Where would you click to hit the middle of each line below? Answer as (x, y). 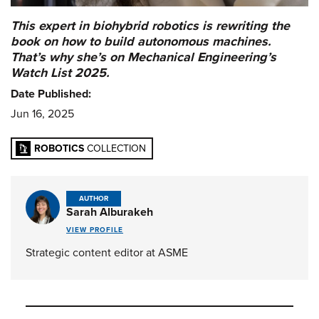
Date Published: (51, 94)
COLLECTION (115, 148)
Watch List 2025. (60, 73)
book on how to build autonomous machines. (141, 42)
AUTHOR (94, 199)
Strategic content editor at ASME (107, 253)
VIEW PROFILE (95, 230)
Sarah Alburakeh (110, 213)
